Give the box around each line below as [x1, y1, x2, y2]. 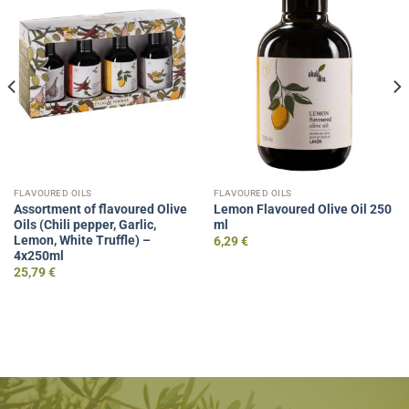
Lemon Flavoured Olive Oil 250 [213, 202, 392, 217]
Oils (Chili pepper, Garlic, [13, 217, 156, 233]
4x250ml [13, 248, 64, 264]
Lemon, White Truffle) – [13, 233, 151, 248]
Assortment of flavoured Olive [13, 202, 187, 217]
